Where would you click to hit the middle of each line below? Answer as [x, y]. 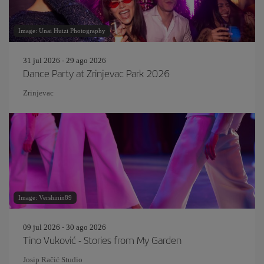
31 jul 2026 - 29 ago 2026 [65, 60]
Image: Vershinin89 [45, 197]
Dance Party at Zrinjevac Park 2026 [96, 73]
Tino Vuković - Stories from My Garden [102, 240]
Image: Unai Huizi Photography [62, 30]
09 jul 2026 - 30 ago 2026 [65, 227]
